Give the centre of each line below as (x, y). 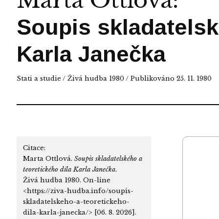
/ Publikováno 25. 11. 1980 (168, 78)
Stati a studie (39, 78)
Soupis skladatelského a (108, 158)
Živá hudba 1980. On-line (66, 180)
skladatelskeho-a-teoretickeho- (76, 201)
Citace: (34, 148)
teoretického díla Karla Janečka (69, 169)
